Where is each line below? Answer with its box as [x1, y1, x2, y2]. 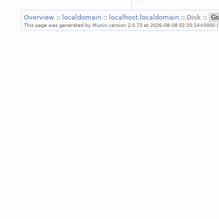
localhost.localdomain [109, 13, 181, 21]
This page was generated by [24, 22, 92, 28]
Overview [24, 13, 56, 21]
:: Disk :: [181, 13, 209, 21]
